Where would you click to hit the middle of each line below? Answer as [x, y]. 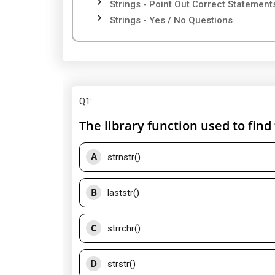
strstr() [122, 264]
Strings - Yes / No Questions [171, 20]
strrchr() [124, 228]
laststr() [123, 193]
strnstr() [124, 157]
